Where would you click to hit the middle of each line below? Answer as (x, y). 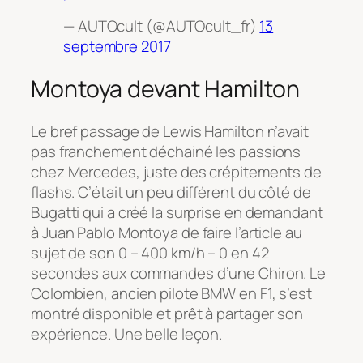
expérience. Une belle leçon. (127, 333)
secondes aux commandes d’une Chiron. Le (179, 273)
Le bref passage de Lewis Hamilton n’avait (170, 131)
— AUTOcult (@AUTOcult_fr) (162, 26)
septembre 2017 (117, 47)
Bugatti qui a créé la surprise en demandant (177, 212)
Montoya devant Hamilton (165, 89)
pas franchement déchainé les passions (166, 151)
